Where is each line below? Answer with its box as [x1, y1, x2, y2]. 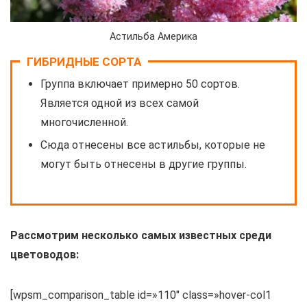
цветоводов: [10, 248, 79, 262]
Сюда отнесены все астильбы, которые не [40, 138, 265, 152]
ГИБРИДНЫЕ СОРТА [27, 55, 141, 69]
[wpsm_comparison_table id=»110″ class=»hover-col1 [10, 288, 271, 302]
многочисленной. [40, 116, 128, 130]
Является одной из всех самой [40, 97, 199, 110]
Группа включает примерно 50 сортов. [40, 77, 240, 91]
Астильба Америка [110, 31, 197, 43]
